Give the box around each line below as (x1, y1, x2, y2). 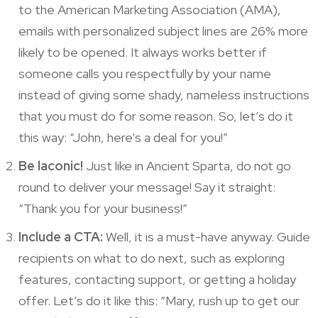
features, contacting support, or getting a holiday (18, 270, 296, 287)
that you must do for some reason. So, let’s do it (18, 107, 293, 124)
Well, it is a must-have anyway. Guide (102, 228, 310, 245)
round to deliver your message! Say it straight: (18, 178, 275, 195)
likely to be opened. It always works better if (18, 43, 267, 60)
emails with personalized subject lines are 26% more (18, 22, 308, 39)
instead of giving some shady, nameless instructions (18, 86, 309, 103)
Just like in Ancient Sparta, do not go (82, 157, 291, 174)
